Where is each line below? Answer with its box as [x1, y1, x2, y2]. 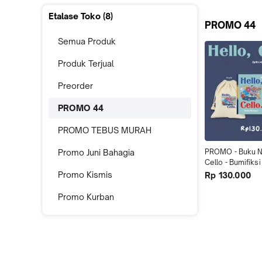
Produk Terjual [58, 58, 114, 68]
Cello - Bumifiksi [205, 158, 261, 167]
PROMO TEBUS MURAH [58, 125, 151, 135]
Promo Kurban [58, 192, 114, 202]
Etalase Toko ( [49, 11, 105, 21]
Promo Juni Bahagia [58, 147, 135, 157]
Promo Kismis [58, 170, 112, 180]
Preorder [58, 81, 93, 91]
